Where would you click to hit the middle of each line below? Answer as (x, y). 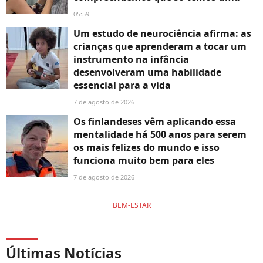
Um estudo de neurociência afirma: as (162, 33)
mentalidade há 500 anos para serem (160, 134)
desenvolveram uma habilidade (147, 72)
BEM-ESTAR (131, 205)
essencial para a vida (122, 85)
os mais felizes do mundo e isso (146, 147)
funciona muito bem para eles (144, 160)
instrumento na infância (131, 59)
